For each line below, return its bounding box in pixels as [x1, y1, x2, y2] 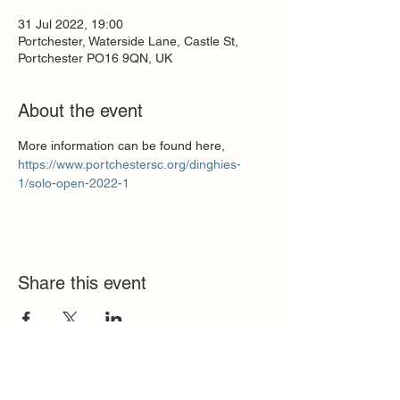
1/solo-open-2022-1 [18, 176, 129, 190]
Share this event [18, 272, 146, 294]
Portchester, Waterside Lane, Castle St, [18, 34, 238, 48]
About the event [18, 100, 143, 121]
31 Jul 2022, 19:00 [18, 17, 123, 31]
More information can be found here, [18, 138, 225, 153]
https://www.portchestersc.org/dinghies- [18, 157, 241, 171]
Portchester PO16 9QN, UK [18, 51, 172, 65]
